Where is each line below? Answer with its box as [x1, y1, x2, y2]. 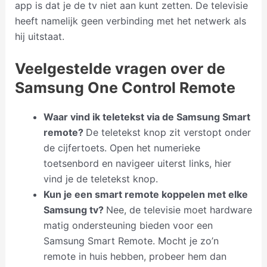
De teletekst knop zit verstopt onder [85, 126, 251, 139]
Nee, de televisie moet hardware [105, 204, 252, 216]
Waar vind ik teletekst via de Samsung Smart [43, 111, 250, 123]
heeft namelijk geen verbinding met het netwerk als [14, 14, 246, 27]
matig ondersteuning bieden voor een [43, 219, 213, 232]
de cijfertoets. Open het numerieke [43, 142, 200, 154]
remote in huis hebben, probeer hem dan [43, 250, 226, 263]
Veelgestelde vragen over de [14, 60, 225, 78]
